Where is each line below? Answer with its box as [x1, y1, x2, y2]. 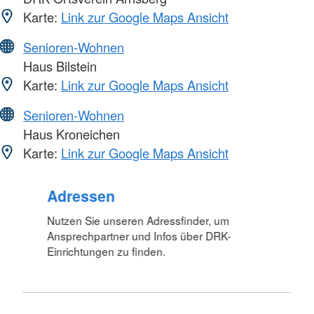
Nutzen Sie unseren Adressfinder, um [47, 212, 230, 228]
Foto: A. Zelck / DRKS [186, 157, 261, 169]
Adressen [47, 185, 116, 207]
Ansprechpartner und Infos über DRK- [47, 228, 231, 244]
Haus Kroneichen [20, 125, 120, 144]
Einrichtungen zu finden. [47, 243, 166, 259]
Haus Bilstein [20, 57, 97, 76]
